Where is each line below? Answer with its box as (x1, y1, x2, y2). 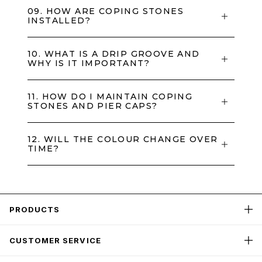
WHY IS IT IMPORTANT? (27, 57, 150, 68)
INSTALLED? (27, 15, 91, 26)
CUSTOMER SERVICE (9, 235, 101, 245)
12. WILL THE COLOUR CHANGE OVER (27, 133, 218, 144)
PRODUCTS (9, 204, 60, 214)
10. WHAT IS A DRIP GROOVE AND (27, 48, 200, 59)
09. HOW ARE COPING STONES (27, 5, 184, 16)
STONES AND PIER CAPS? (27, 100, 158, 111)
